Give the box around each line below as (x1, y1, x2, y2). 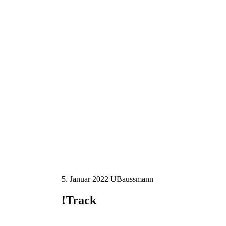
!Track (62, 193, 96, 207)
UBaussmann (110, 175, 153, 183)
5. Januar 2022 (62, 175, 108, 183)
